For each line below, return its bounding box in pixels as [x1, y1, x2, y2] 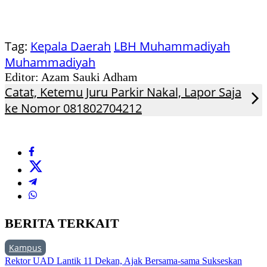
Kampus [9, 242, 42, 254]
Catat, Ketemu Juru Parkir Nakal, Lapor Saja [5, 84, 241, 101]
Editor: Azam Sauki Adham [5, 70, 138, 84]
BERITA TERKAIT [5, 216, 119, 231]
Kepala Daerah [30, 38, 111, 55]
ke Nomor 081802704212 [5, 100, 142, 117]
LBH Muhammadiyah [114, 38, 230, 55]
